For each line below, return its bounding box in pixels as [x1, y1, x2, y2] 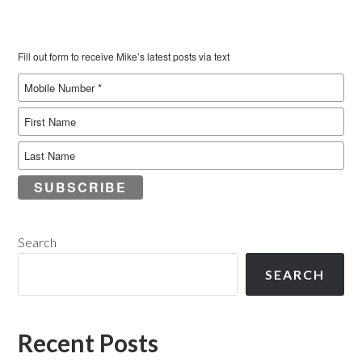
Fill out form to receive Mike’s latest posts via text [18, 49, 230, 63]
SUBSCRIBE [34, 178, 128, 196]
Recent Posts [18, 328, 159, 357]
